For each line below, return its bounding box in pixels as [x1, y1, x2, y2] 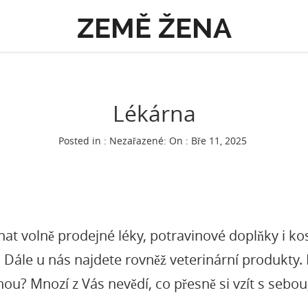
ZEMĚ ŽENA [76, 12, 232, 44]
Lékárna [112, 98, 196, 128]
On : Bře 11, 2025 [168, 134, 247, 147]
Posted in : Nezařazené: [58, 134, 169, 147]
